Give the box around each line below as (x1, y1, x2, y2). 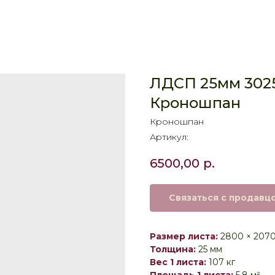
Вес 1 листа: (150, 257, 206, 268)
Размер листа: (150, 231, 218, 242)
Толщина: (150, 244, 196, 255)
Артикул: (150, 131, 188, 142)
